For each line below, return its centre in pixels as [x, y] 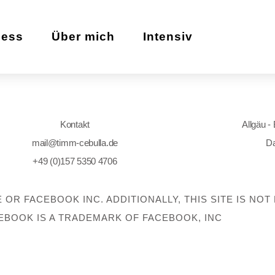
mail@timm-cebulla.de [75, 142]
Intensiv [168, 36]
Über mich [83, 36]
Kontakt [75, 124]
